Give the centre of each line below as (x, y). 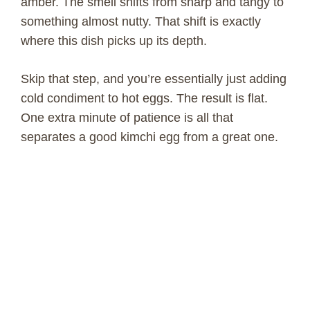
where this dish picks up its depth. (114, 41)
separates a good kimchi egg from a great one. (149, 137)
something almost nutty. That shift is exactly (141, 22)
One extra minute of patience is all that (127, 118)
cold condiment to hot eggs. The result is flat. (144, 99)
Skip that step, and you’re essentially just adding (154, 79)
